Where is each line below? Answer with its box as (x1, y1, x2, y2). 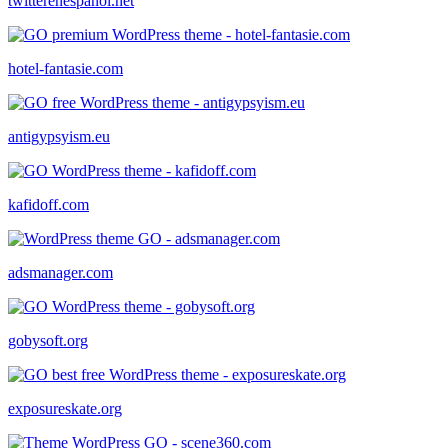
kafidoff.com (8, 195, 89, 213)
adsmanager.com (8, 263, 113, 281)
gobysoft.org (8, 331, 88, 349)
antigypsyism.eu (8, 127, 110, 145)
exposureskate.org (8, 399, 122, 417)
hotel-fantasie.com (8, 59, 123, 77)
